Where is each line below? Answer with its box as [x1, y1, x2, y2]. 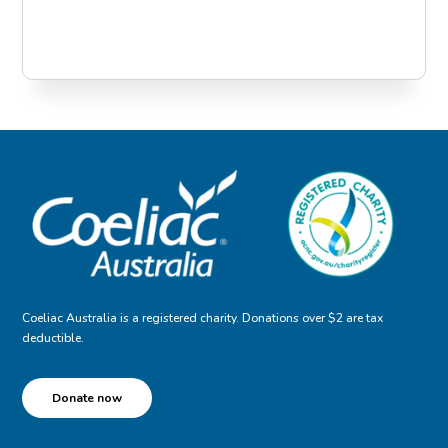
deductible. [22, 329, 85, 346]
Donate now [52, 389, 123, 406]
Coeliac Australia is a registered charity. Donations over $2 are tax [22, 309, 384, 326]
